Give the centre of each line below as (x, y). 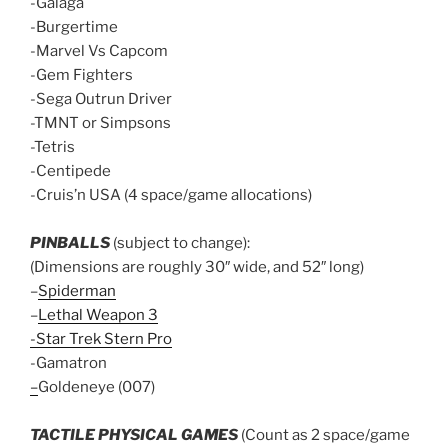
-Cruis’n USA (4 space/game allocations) (171, 194)
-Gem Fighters (81, 74)
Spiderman (77, 290)
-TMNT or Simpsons (100, 122)
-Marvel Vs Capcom (99, 50)
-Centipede (70, 170)
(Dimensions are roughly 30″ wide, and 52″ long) (197, 266)
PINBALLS (70, 242)
